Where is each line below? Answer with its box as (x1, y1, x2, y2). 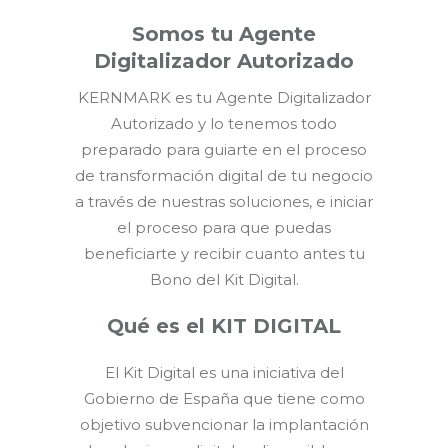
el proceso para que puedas (117, 217, 331, 237)
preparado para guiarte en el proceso (81, 139, 367, 159)
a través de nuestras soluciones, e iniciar (75, 191, 373, 211)
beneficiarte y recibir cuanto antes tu (83, 243, 365, 263)
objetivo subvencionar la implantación (79, 414, 369, 434)
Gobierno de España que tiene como (83, 388, 365, 408)
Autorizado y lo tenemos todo (111, 113, 337, 133)
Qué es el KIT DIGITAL (107, 313, 341, 338)
